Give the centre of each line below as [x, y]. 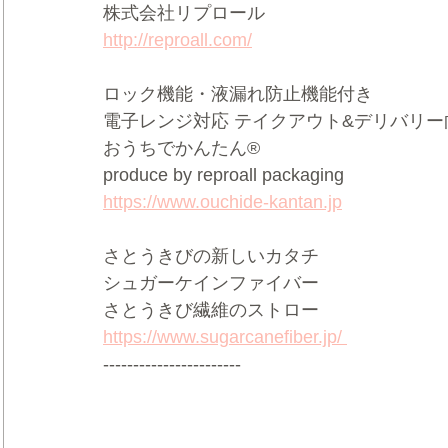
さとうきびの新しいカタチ [213, 256]
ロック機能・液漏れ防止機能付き [250, 94]
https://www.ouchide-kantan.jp [222, 202]
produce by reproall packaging [228, 175]
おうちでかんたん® [194, 148]
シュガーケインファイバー [218, 283]
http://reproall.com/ [177, 40]
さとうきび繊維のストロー [213, 310]
